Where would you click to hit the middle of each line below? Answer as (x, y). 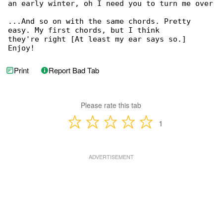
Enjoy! (21, 48)
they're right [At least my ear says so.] (99, 39)
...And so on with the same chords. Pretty (102, 21)
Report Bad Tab (74, 70)
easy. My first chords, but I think (84, 30)
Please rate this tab (111, 105)
